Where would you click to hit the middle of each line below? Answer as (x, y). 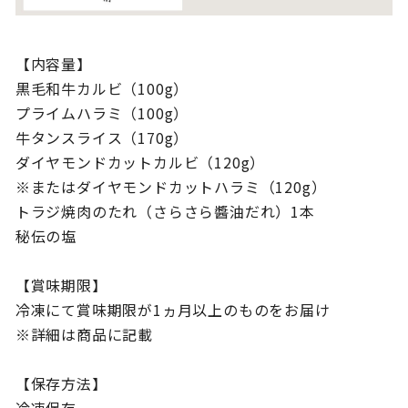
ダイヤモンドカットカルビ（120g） (140, 163)
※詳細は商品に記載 (84, 335)
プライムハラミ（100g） (102, 113)
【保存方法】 (61, 384)
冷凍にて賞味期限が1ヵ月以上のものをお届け (173, 310)
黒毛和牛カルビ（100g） (102, 89)
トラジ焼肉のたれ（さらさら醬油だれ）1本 (165, 212)
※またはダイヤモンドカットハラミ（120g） (171, 187)
